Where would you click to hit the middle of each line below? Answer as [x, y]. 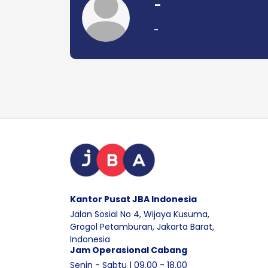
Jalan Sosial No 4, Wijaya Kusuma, [140, 214]
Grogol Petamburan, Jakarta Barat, [142, 227]
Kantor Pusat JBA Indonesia [133, 200]
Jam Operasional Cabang [129, 250]
